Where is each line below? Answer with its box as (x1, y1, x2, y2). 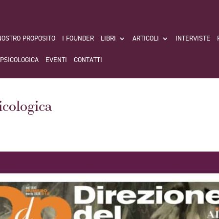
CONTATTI (74, 55, 102, 65)
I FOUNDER (62, 34, 94, 44)
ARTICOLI (132, 34, 159, 44)
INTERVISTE (175, 34, 210, 44)
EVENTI (45, 55, 67, 65)
